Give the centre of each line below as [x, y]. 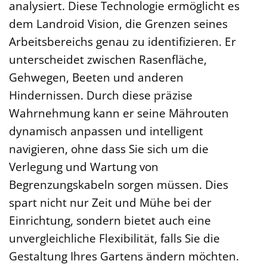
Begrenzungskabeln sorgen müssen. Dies [119, 184]
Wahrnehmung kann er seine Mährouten [119, 113]
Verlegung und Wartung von [84, 166]
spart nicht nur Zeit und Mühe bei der [110, 202]
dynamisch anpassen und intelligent [106, 131]
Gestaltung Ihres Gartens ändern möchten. [124, 256]
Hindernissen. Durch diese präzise [101, 95]
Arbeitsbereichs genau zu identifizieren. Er [122, 41]
